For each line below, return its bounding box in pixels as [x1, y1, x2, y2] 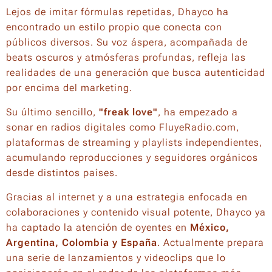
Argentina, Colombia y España [6, 236, 157, 248]
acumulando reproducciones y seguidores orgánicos [6, 151, 258, 163]
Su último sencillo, [6, 106, 99, 118]
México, [190, 221, 229, 233]
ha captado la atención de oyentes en [6, 221, 190, 233]
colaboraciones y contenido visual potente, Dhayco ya [6, 206, 266, 218]
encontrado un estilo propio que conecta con [6, 21, 222, 33]
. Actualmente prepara [157, 236, 264, 248]
